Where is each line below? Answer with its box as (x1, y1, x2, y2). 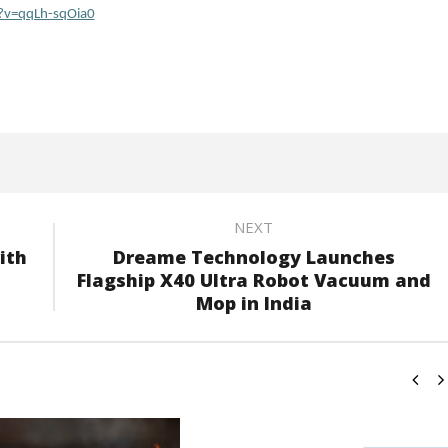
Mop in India (195, 291, 312, 315)
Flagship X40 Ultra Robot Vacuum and (76, 268, 431, 292)
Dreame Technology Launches (112, 245, 395, 269)
